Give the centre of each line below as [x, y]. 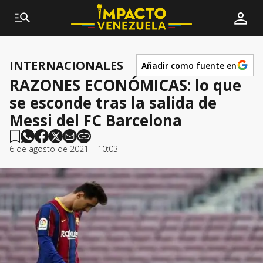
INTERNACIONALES [66, 65]
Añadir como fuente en [189, 65]
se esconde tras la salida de [113, 103]
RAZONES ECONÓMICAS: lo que [125, 85]
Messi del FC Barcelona [96, 120]
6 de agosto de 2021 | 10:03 [64, 149]
